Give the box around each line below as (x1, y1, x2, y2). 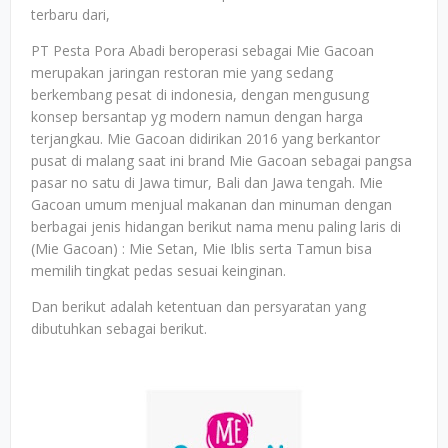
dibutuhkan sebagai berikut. (31, 319, 207, 338)
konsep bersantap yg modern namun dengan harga (31, 107, 363, 126)
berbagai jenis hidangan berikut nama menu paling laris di (31, 217, 401, 236)
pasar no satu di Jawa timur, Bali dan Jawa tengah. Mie (31, 173, 383, 192)
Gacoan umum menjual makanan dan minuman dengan (31, 195, 392, 214)
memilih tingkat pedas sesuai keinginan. (31, 261, 286, 280)
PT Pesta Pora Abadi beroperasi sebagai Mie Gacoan (31, 41, 374, 60)
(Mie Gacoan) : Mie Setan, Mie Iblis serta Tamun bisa (31, 239, 372, 258)
